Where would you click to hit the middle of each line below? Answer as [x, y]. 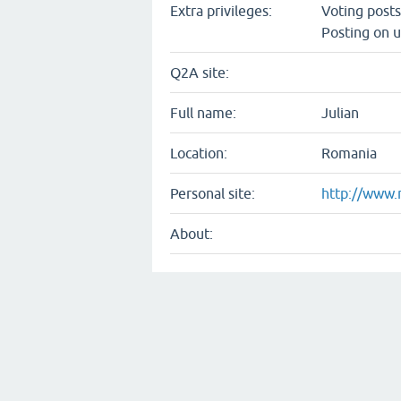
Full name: [203, 113]
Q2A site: [200, 73]
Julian [340, 113]
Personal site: [213, 193]
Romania [349, 153]
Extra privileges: [221, 11]
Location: [199, 153]
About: [192, 234]
